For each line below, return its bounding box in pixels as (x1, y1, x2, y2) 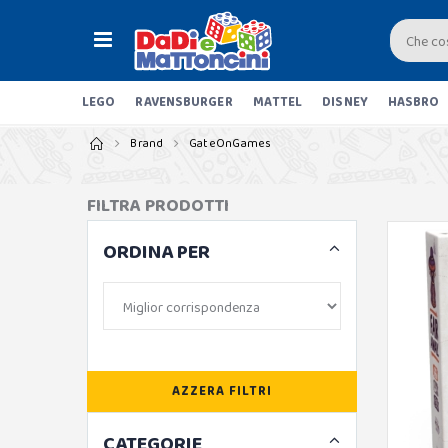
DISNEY (322, 92, 368, 113)
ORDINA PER (103, 236, 210, 268)
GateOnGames (188, 134, 272, 153)
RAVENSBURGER (135, 92, 233, 113)
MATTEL (252, 92, 303, 113)
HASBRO (387, 92, 440, 113)
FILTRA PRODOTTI (87, 192, 229, 220)
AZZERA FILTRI (172, 380, 272, 402)
